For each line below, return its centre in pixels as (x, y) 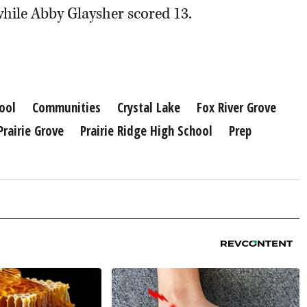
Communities (66, 108)
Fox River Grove (236, 108)
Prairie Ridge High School (146, 131)
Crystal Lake (149, 108)
